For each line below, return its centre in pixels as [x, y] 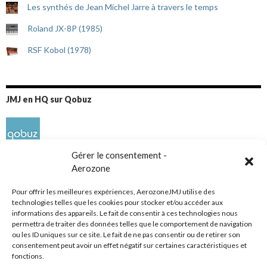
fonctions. [28, 256]
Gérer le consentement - [119, 155]
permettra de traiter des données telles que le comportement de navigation [132, 224]
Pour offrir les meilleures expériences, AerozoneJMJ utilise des [114, 192]
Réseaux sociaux [39, 216]
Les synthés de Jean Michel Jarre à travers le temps [123, 7]
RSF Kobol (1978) [59, 50]
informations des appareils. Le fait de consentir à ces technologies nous [125, 213]
